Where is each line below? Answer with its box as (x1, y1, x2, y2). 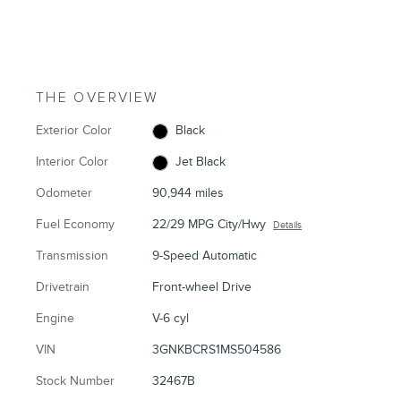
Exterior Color (36, 123, 112, 139)
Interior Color (36, 154, 108, 170)
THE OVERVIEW (36, 90, 159, 107)
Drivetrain (36, 279, 90, 295)
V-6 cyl (152, 311, 190, 327)
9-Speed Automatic (152, 248, 258, 264)
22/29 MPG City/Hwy (152, 217, 267, 233)
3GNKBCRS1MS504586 (152, 342, 282, 358)
